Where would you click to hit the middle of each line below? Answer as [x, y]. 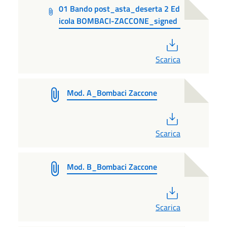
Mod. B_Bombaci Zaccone [112, 166]
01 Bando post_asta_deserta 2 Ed [120, 8]
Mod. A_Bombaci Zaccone [112, 92]
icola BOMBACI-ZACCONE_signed [118, 21]
